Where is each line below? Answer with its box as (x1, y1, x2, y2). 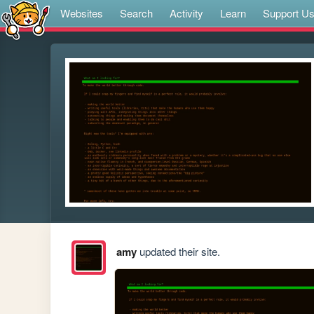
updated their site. (136, 244, 220, 259)
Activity (170, 6, 203, 20)
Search (120, 6, 153, 20)
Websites (60, 6, 103, 20)
